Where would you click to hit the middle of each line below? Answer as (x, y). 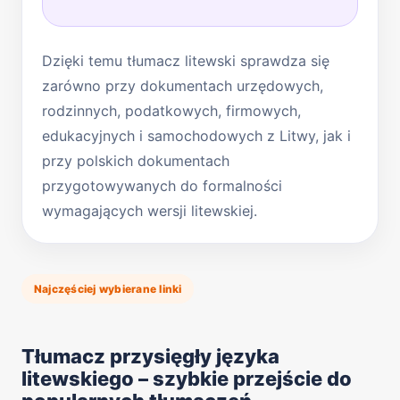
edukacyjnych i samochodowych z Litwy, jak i (196, 135)
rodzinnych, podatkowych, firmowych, (171, 110)
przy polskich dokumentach (136, 160)
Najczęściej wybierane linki (108, 288)
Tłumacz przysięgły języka (150, 356)
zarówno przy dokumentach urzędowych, (183, 85)
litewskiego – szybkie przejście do (187, 378)
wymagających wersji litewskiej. (150, 210)
